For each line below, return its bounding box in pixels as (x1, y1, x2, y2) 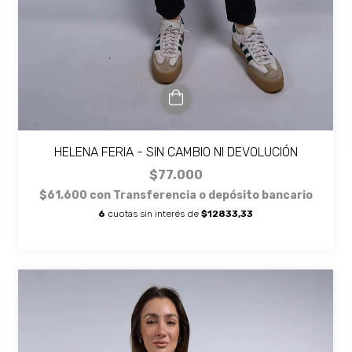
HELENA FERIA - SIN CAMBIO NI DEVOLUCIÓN (53, 145, 298, 160)
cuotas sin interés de (105, 208, 202, 220)
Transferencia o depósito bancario (112, 189, 313, 203)
